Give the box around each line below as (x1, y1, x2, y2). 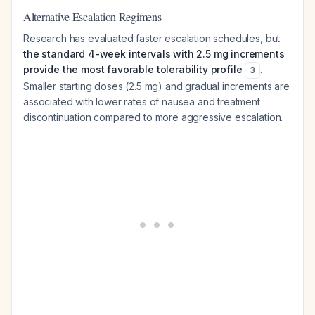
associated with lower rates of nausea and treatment (23, 96, 260, 108)
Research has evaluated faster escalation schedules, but (23, 32, 281, 44)
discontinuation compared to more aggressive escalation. (23, 111, 283, 123)
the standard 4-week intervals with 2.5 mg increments (23, 48, 285, 60)
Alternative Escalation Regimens (23, 9, 162, 24)
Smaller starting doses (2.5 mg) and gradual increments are (23, 80, 290, 92)
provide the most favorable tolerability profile (23, 63, 243, 75)
